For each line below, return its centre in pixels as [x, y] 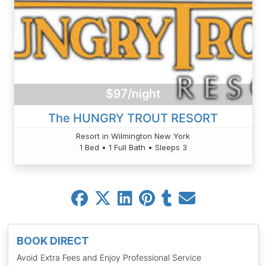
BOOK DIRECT [53, 241]
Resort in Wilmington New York [133, 136]
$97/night [133, 94]
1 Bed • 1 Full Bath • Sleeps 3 [133, 147]
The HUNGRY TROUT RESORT [133, 118]
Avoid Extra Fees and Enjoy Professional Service [109, 258]
